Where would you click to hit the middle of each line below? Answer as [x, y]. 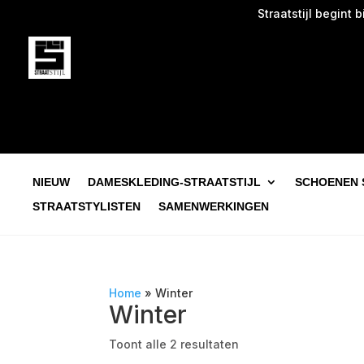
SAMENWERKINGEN [214, 206]
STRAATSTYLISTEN [87, 206]
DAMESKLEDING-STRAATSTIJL [174, 182]
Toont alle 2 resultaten [174, 344]
